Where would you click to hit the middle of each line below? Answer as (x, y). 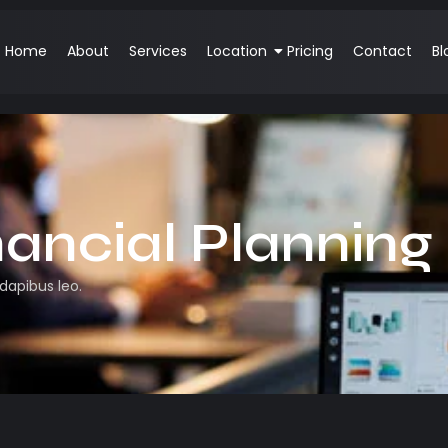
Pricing (309, 51)
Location (236, 51)
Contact (382, 51)
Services (157, 51)
